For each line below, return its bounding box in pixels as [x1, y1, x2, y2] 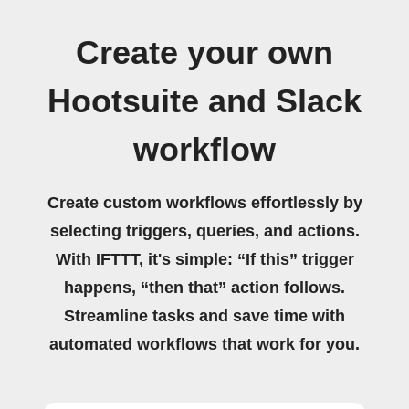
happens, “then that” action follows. [64, 278, 345, 297]
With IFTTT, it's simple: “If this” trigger [55, 250, 354, 268]
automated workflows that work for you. [49, 335, 360, 353]
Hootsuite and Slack [47, 83, 362, 120]
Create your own [76, 35, 333, 71]
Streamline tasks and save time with [64, 307, 345, 325]
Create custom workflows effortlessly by [47, 194, 362, 212]
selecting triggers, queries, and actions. [49, 222, 360, 240]
